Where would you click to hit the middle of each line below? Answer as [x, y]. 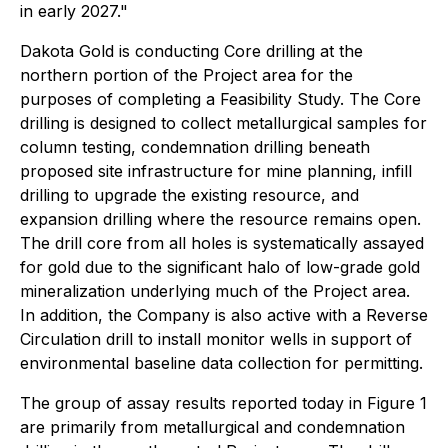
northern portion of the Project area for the [186, 75]
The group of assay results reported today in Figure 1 [223, 403]
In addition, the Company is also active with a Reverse [224, 315]
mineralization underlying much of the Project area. [215, 291]
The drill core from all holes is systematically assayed [222, 243]
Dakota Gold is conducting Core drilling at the [191, 51]
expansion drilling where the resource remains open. [220, 219]
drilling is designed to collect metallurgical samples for [223, 123]
